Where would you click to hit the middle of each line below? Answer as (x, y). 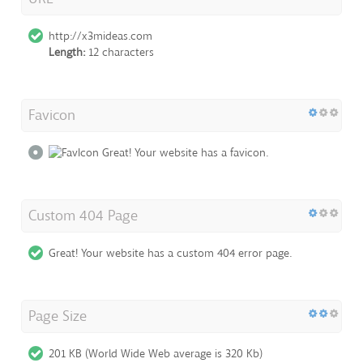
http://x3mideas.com (100, 36)
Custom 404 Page (83, 216)
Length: (67, 52)
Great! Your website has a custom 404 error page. (170, 254)
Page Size (58, 316)
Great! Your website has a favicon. (184, 152)
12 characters (120, 52)
